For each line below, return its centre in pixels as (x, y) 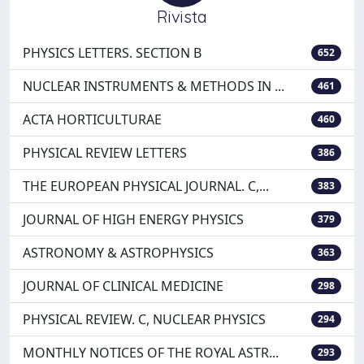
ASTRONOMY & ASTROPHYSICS (118, 253)
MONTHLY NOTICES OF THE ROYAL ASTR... (151, 353)
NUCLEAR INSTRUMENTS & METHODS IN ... (154, 86)
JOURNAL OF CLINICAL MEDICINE (123, 286)
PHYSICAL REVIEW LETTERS (105, 153)
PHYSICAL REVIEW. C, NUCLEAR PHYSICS (144, 319)
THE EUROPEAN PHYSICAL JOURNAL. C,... (146, 186)
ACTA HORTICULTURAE (92, 119)
